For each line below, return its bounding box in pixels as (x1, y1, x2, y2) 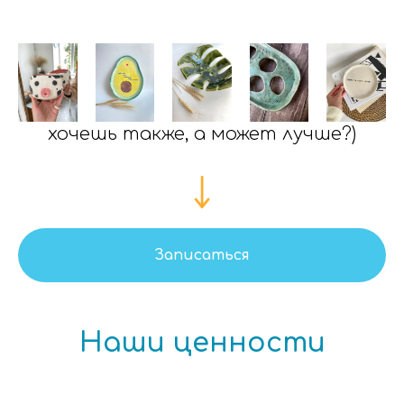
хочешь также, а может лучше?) (48, 124, 356, 145)
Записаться (154, 247, 250, 264)
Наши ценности (78, 328, 326, 359)
